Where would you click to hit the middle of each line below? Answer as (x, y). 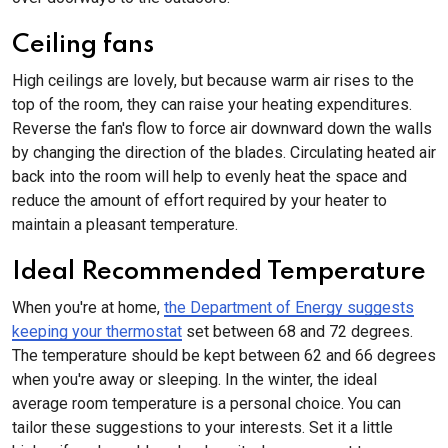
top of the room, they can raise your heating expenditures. (212, 104)
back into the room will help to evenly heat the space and (209, 176)
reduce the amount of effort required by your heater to (199, 200)
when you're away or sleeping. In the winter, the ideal (194, 379)
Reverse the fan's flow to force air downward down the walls (222, 128)
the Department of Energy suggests (289, 307)
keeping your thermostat (97, 331)
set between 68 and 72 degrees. (297, 331)
